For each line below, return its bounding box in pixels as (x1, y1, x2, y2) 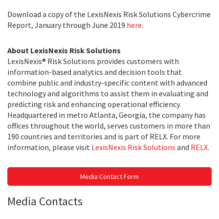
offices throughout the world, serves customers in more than (7, 121, 210, 131)
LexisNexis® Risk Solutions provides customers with (7, 56, 179, 66)
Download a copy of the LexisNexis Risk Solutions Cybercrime (7, 9, 211, 19)
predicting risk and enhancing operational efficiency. (7, 99, 181, 109)
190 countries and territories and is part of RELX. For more (7, 131, 200, 141)
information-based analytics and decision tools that (7, 67, 182, 77)
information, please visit (7, 142, 91, 152)
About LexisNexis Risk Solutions (7, 45, 121, 55)
